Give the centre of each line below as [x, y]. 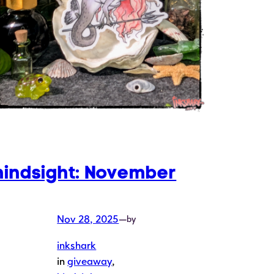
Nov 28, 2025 [88, 219]
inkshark [77, 246]
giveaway [90, 261]
